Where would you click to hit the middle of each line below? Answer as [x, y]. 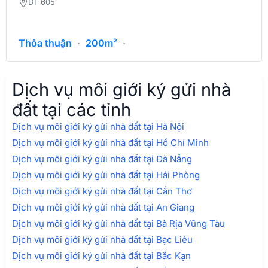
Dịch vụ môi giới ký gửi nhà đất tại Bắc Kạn [101, 256]
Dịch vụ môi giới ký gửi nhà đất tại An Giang [103, 208]
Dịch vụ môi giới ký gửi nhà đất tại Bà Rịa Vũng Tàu [118, 224]
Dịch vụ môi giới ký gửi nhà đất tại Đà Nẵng [102, 159]
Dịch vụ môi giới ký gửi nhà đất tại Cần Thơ [102, 191]
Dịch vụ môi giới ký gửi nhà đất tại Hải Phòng [106, 175]
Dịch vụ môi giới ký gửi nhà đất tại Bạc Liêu [102, 240]
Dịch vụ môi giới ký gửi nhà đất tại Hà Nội [98, 127]
